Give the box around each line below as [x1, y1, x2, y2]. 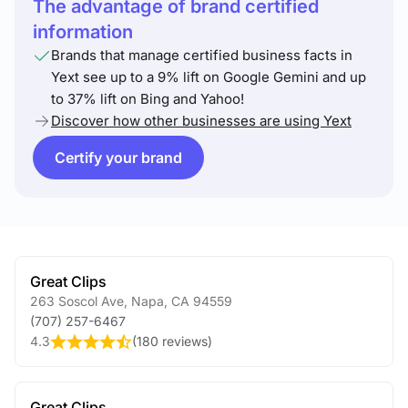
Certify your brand [55, 148, 182, 167]
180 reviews [137, 333, 208, 349]
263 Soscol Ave [30, 293, 124, 309]
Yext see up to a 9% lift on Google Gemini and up [51, 68, 366, 86]
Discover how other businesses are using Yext [51, 112, 352, 129]
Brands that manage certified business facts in [51, 46, 352, 64]
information [33, 21, 133, 43]
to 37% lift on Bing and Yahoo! [51, 90, 244, 107]
